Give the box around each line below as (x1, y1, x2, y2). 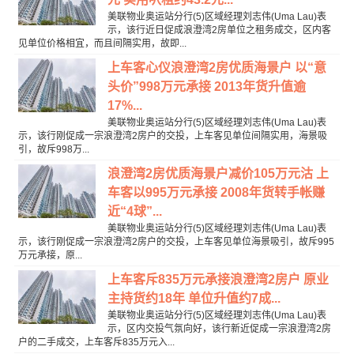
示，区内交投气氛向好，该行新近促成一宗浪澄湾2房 (107, 323, 331, 335)
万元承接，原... (17, 250, 82, 262)
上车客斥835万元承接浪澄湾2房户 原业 (107, 273, 329, 287)
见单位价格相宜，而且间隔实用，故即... (17, 38, 186, 50)
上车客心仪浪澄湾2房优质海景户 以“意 (107, 61, 326, 75)
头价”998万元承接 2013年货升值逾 (107, 80, 306, 94)
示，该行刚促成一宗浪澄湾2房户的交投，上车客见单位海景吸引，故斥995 (17, 236, 334, 248)
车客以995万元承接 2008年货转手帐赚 (107, 186, 325, 200)
